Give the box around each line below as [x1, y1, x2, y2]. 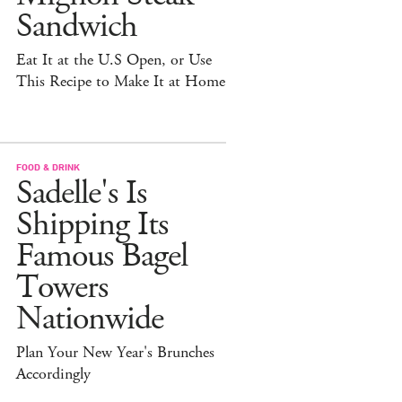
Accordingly [16, 363, 91, 386]
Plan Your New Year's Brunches [16, 342, 214, 364]
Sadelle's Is [16, 171, 146, 216]
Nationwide [16, 297, 163, 342]
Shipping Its [16, 203, 168, 248]
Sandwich [16, 4, 137, 49]
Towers [16, 266, 108, 310]
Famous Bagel [16, 234, 188, 279]
